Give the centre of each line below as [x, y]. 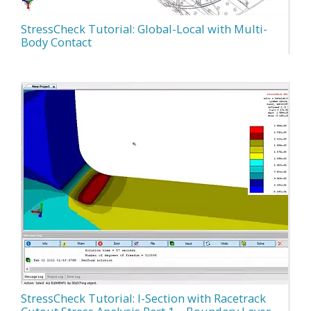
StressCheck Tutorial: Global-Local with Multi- [144, 28]
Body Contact [56, 42]
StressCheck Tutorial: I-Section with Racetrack [143, 298]
